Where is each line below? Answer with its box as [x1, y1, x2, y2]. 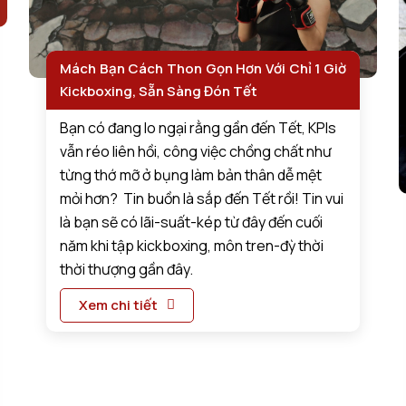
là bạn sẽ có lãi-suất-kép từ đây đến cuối [60, 212, 324, 233]
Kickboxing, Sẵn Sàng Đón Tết [60, 82, 258, 101]
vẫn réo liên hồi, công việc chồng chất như [60, 141, 333, 162]
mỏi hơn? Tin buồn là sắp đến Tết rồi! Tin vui [60, 188, 344, 209]
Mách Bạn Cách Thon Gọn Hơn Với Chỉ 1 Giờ [60, 59, 346, 79]
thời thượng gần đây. [60, 259, 194, 280]
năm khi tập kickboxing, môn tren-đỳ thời [60, 236, 324, 256]
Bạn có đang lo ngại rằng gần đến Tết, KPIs [60, 118, 337, 139]
